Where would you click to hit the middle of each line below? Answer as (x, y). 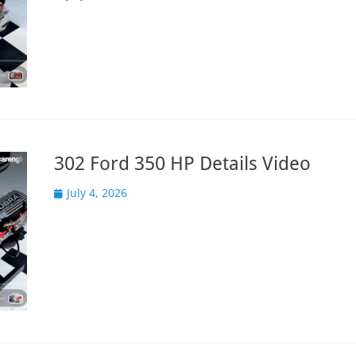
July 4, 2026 (97, 193)
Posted (71, 192)
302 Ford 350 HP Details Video (182, 164)
